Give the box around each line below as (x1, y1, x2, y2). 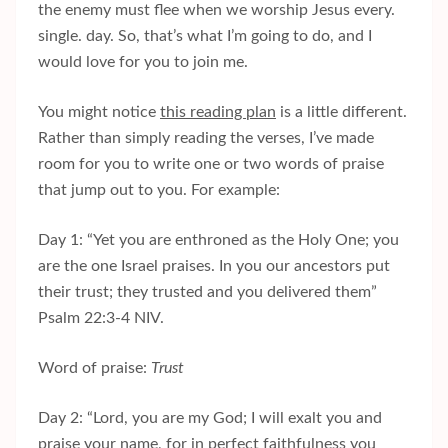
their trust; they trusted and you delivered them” (38, 284, 377, 301)
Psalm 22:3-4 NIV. (38, 310, 164, 327)
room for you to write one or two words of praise (38, 156, 384, 173)
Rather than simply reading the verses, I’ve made (38, 130, 374, 147)
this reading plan (160, 104, 276, 121)
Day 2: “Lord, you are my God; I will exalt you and (38, 410, 382, 427)
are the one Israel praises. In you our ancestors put (38, 258, 390, 275)
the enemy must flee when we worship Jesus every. (38, 2, 395, 19)
